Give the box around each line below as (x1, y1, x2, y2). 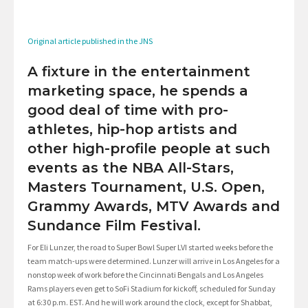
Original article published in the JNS (27, 36, 153, 47)
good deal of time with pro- (27, 102, 228, 119)
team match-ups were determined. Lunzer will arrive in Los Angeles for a (27, 256, 280, 267)
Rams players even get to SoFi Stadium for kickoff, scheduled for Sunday (27, 283, 276, 294)
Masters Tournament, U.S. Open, (27, 179, 265, 196)
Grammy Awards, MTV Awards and (27, 198, 280, 215)
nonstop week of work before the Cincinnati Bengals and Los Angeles (27, 269, 263, 280)
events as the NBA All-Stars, (27, 159, 234, 177)
